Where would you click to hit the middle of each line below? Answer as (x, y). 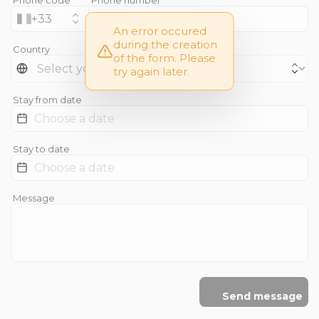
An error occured (159, 31)
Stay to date (41, 148)
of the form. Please (164, 58)
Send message (262, 296)
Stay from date (47, 99)
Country (31, 49)
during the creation (165, 45)
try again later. (151, 72)
